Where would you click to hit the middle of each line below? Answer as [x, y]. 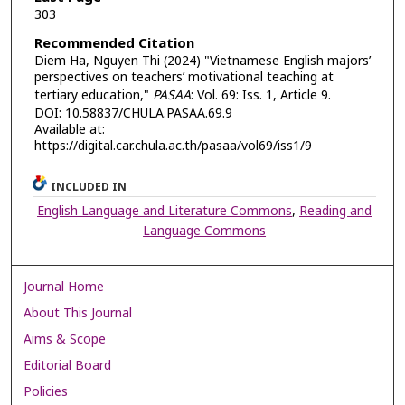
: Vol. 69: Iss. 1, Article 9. [260, 96]
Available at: [69, 130]
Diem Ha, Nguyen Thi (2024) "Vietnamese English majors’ [202, 61]
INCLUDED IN [89, 187]
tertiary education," [93, 96]
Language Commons [205, 231]
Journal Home [64, 287]
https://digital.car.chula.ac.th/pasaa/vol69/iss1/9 [173, 146]
